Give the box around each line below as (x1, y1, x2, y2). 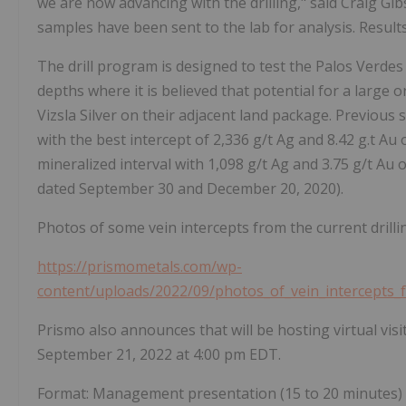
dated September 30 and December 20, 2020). (37, 179, 343, 199)
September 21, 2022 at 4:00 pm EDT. (37, 344, 281, 365)
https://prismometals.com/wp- (37, 256, 242, 277)
